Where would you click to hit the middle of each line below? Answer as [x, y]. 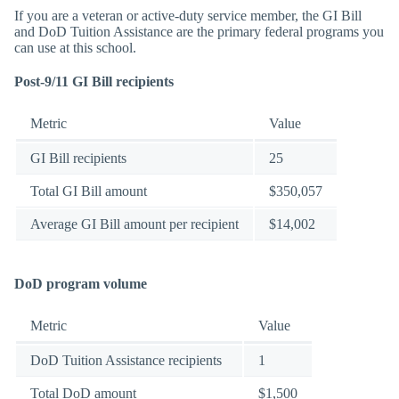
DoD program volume [81, 284]
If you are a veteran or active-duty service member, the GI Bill [188, 16]
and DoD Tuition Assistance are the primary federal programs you [199, 32]
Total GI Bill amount [89, 191]
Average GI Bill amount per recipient [134, 224]
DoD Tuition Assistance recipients [126, 361]
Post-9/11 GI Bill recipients [94, 81]
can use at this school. [75, 48]
